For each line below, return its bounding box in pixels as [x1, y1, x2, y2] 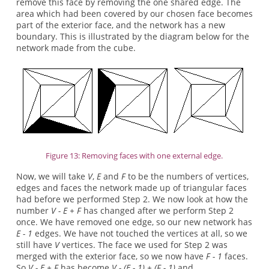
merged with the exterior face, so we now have [16, 250, 206, 262]
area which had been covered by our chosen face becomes [16, 8, 253, 20]
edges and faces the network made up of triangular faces [16, 182, 247, 194]
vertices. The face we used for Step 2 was [59, 239, 228, 251]
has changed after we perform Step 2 [80, 205, 234, 217]
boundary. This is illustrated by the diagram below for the [16, 31, 249, 43]
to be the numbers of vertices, [125, 171, 249, 183]
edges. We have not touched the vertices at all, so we [32, 228, 247, 240]
